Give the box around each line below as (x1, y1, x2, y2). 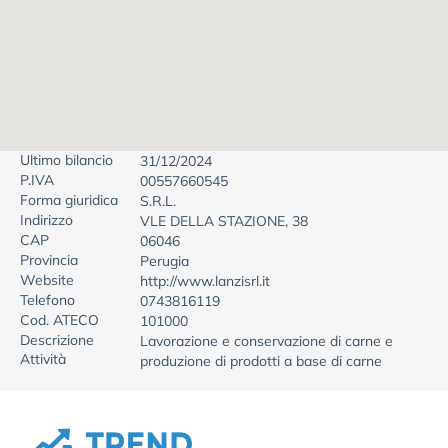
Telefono (20, 291, 75, 309)
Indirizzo (20, 211, 73, 229)
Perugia (140, 252, 189, 270)
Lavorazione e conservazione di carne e (140, 332, 393, 350)
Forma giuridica (20, 191, 118, 209)
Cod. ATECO (20, 311, 99, 329)
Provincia (20, 251, 78, 269)
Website (20, 271, 74, 289)
